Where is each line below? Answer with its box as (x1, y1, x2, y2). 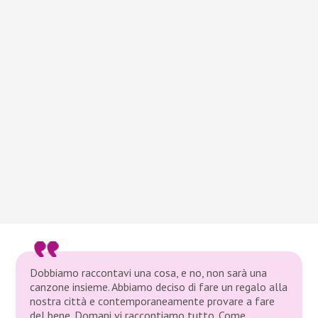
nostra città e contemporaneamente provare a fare (30, 293, 275, 308)
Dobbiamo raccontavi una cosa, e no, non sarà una (30, 265, 268, 280)
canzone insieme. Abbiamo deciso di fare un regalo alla (30, 279, 288, 294)
